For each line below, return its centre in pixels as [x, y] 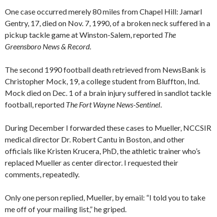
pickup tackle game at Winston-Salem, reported [85, 35]
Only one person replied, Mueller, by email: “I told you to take [105, 198]
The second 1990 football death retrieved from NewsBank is [105, 70]
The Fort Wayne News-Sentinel [113, 105]
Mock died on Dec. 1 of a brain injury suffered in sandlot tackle [108, 93]
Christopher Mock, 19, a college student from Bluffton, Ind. [102, 81]
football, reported [35, 105]
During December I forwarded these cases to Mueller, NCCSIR [108, 128]
